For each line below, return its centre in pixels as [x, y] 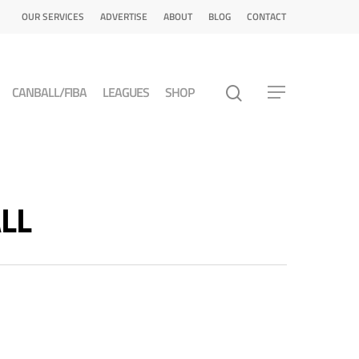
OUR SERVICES [53, 16]
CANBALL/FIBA [49, 92]
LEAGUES [126, 92]
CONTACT [266, 16]
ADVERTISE [124, 16]
